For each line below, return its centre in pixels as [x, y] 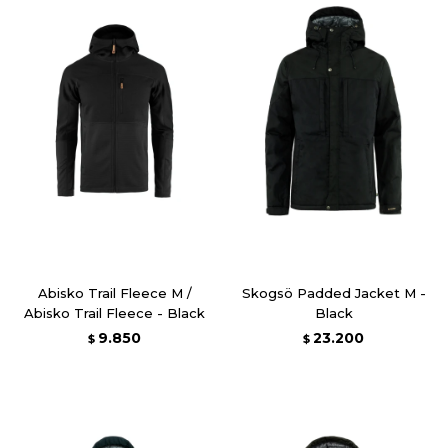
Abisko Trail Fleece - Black [114, 312]
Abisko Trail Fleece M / [114, 292]
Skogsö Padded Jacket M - [333, 292]
